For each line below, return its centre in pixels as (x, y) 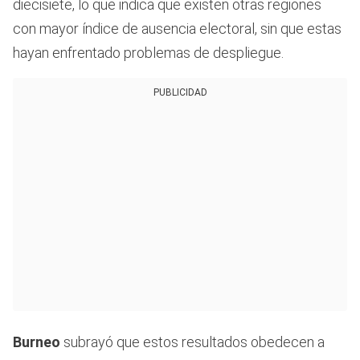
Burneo (37, 342)
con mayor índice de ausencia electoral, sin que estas (177, 29)
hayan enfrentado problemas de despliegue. (148, 53)
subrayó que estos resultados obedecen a (192, 342)
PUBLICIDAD (180, 93)
